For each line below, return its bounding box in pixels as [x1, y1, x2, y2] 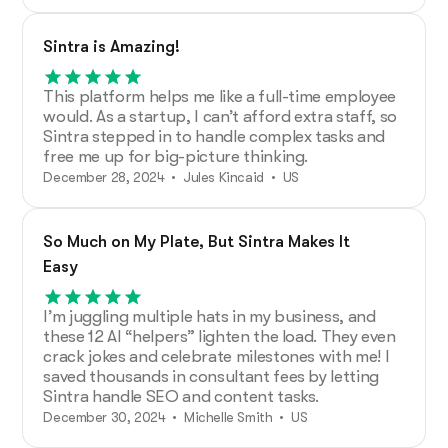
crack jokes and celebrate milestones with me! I [43, 346, 390, 366]
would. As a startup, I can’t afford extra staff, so [43, 106, 398, 126]
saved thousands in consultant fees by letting [43, 366, 380, 386]
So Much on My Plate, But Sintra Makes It [43, 231, 351, 251]
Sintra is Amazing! [43, 36, 181, 56]
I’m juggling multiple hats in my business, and [43, 306, 376, 326]
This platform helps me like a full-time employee [43, 86, 397, 106]
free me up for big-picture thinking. [43, 146, 309, 166]
